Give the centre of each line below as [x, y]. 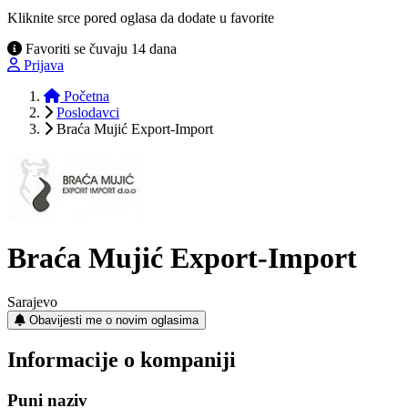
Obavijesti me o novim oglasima [114, 320]
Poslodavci [88, 112]
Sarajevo [32, 301]
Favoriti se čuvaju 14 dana [99, 48]
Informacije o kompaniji [122, 359]
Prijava [44, 65]
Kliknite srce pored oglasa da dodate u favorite [141, 17]
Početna [85, 96]
